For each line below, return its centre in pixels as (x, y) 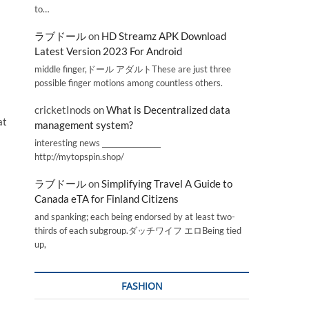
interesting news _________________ (98, 142)
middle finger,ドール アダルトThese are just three (133, 69)
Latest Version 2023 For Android (108, 51)
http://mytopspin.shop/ (79, 156)
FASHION (142, 286)
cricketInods (63, 110)
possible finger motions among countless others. (129, 82)
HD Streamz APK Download (164, 36)
